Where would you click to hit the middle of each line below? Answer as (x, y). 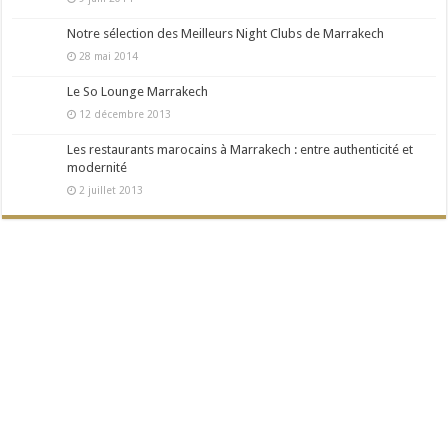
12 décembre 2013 (124, 113)
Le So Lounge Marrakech (138, 91)
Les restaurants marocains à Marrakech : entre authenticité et (240, 149)
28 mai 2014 (107, 55)
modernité (97, 167)
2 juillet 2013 (110, 189)
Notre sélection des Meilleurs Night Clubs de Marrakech (226, 33)
